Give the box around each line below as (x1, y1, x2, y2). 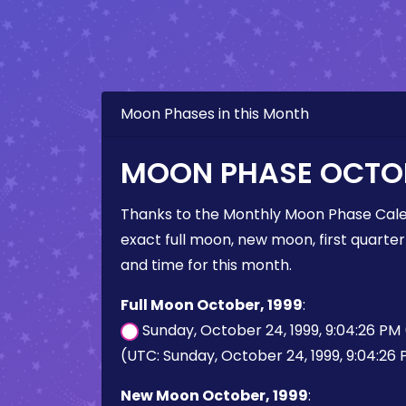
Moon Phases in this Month (121, 103, 309, 124)
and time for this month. (121, 255, 292, 275)
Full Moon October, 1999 (121, 295, 303, 315)
